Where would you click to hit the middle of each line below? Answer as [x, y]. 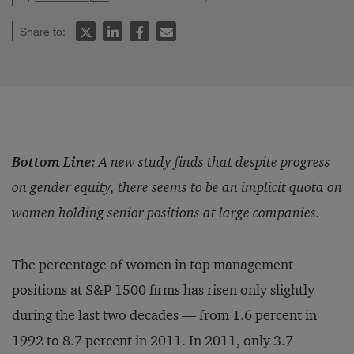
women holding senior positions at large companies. [166, 213]
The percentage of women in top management [153, 265]
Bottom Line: [54, 162]
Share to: [44, 31]
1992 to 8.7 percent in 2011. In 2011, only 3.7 [153, 341]
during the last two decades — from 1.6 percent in [164, 315]
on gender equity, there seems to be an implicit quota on [177, 187]
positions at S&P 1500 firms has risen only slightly [163, 290]
